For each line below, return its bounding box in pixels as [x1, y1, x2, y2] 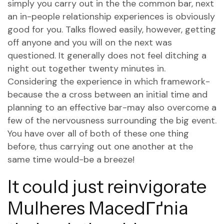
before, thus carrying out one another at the [7, 140, 193, 152]
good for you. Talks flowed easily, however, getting [7, 23, 216, 35]
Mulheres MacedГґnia [7, 197, 188, 219]
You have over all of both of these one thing [7, 127, 189, 139]
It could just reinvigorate [7, 175, 206, 197]
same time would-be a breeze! [7, 153, 134, 165]
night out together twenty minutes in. [7, 62, 165, 74]
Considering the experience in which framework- [7, 75, 210, 87]
